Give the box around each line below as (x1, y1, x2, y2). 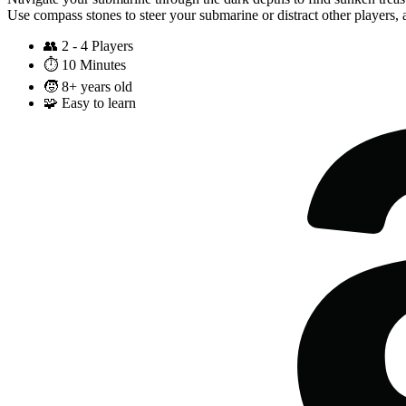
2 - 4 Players (62, 38, 133, 54)
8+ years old (62, 79, 132, 95)
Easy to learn (62, 95, 136, 111)
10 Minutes (62, 57, 126, 73)
